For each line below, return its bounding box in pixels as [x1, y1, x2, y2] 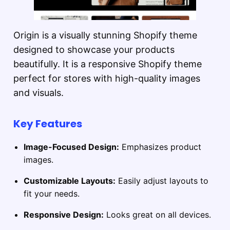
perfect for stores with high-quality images [13, 73, 200, 84]
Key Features [13, 117, 82, 131]
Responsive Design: [24, 209, 104, 220]
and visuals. [13, 87, 64, 99]
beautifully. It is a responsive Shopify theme [13, 59, 202, 70]
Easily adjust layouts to [116, 176, 208, 186]
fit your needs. [24, 188, 80, 199]
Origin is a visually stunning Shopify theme [13, 30, 197, 41]
